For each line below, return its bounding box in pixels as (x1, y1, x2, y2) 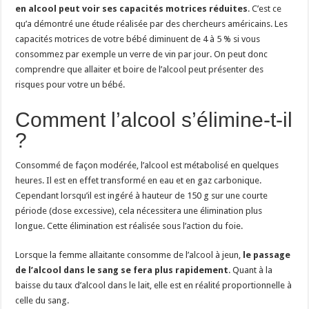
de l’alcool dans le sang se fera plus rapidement (15, 264, 229, 275)
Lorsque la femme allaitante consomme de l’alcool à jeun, (15, 249, 243, 260)
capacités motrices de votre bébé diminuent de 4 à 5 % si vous (15, 33, 261, 44)
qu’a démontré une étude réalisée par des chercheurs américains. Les (15, 18, 288, 29)
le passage (243, 249, 291, 260)
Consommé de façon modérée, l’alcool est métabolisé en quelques (15, 159, 279, 170)
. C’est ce (248, 3, 282, 14)
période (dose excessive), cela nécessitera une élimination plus (15, 205, 263, 216)
